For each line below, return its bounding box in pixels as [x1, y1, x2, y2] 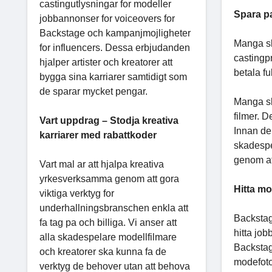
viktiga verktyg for [39, 188, 114, 199]
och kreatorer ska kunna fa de [39, 246, 166, 257]
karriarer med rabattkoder [39, 129, 157, 140]
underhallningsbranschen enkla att [39, 202, 188, 213]
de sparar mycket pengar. [39, 86, 148, 97]
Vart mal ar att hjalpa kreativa [39, 158, 164, 169]
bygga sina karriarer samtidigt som [39, 71, 187, 82]
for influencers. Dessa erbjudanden [39, 42, 190, 53]
